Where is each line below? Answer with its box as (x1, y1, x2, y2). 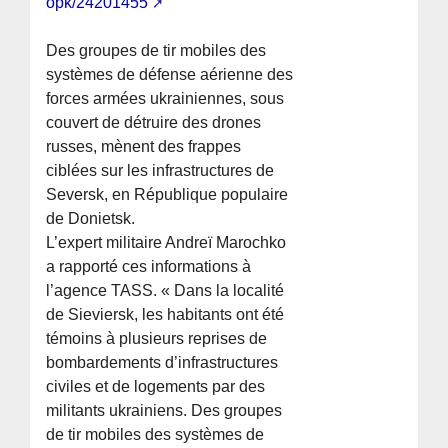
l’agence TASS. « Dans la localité (46, 282, 285, 300)
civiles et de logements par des (46, 378, 266, 396)
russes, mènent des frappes (46, 138, 242, 156)
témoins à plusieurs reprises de (46, 330, 268, 348)
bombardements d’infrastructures (46, 354, 279, 372)
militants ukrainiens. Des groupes (46, 402, 283, 420)
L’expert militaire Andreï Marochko (46, 234, 287, 252)
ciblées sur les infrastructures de (46, 162, 275, 180)
